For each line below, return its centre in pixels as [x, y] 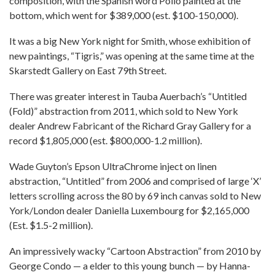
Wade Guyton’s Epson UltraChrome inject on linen [113, 166]
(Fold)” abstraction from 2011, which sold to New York [124, 111]
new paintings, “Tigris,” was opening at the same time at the [132, 56]
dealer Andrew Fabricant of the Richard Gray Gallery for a [130, 126]
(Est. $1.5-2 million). [51, 225]
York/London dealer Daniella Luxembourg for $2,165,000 [129, 210]
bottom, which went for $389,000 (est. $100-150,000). [124, 15]
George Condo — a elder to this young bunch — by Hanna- [130, 265]
